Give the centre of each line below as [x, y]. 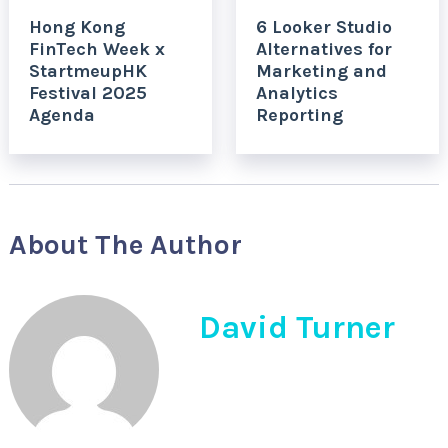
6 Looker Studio [323, 26]
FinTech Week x [96, 48]
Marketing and [321, 70]
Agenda [61, 114]
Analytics [296, 92]
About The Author [125, 244]
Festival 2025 [87, 92]
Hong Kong [76, 26]
